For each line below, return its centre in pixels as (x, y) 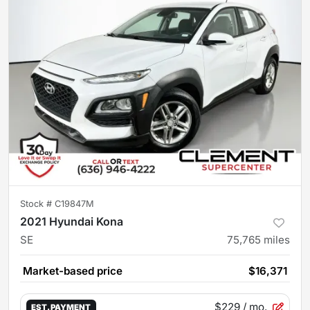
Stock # (37, 204)
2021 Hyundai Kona (72, 221)
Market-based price (73, 271)
